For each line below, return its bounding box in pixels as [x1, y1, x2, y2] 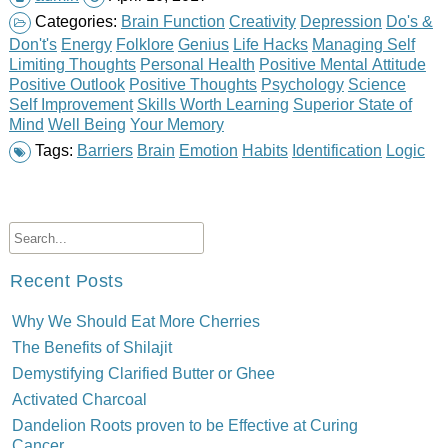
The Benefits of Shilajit [11, 336, 172, 357]
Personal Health [139, 53, 255, 74]
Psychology [260, 73, 344, 94]
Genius [177, 33, 229, 54]
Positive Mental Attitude [258, 53, 426, 74]
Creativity [228, 10, 296, 31]
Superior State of [292, 93, 412, 114]
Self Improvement [8, 93, 133, 114]
